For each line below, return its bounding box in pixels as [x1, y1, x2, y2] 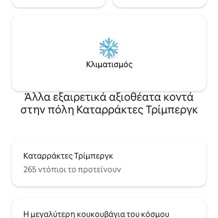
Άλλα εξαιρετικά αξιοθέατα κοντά [24, 90, 194, 104]
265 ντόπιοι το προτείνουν [23, 164, 121, 175]
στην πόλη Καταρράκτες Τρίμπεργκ [20, 102, 198, 117]
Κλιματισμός [86, 59, 132, 70]
